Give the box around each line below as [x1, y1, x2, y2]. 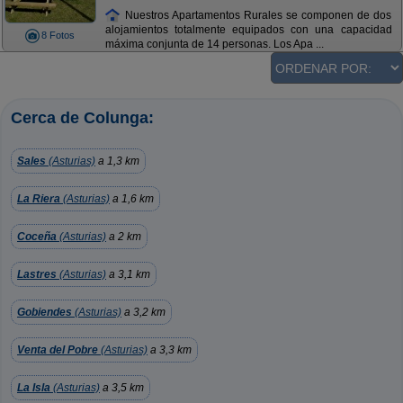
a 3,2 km [121, 306, 166, 318]
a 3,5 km [100, 381, 144, 394]
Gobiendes [17, 306, 72, 318]
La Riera [17, 193, 60, 205]
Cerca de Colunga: [11, 109, 154, 127]
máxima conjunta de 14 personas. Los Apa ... [104, 38, 324, 51]
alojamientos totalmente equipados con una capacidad [104, 23, 392, 37]
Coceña [17, 230, 57, 243]
